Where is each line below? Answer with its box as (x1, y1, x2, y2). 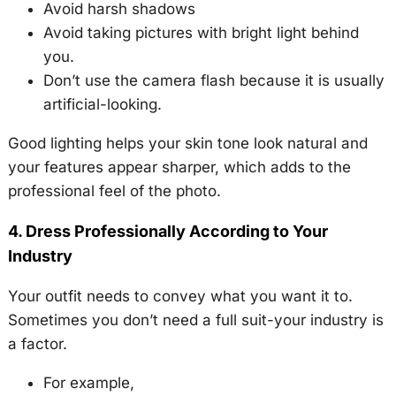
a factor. (7, 335, 67, 353)
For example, (42, 374, 134, 392)
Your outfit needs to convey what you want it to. (7, 287, 353, 305)
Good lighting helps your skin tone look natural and (7, 134, 368, 152)
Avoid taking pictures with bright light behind (42, 24, 359, 42)
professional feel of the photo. (7, 182, 221, 200)
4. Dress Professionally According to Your (7, 222, 328, 240)
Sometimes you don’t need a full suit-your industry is (7, 311, 384, 329)
